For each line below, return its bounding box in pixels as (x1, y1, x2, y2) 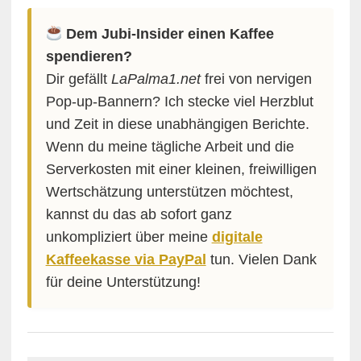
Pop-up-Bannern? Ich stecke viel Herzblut (45, 93, 313, 110)
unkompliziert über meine (45, 229, 212, 246)
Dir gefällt (45, 71, 111, 88)
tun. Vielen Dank (205, 251, 317, 268)
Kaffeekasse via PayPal (45, 251, 206, 268)
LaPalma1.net (110, 71, 201, 88)
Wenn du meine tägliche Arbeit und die (45, 139, 294, 156)
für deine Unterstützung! (45, 274, 201, 291)
